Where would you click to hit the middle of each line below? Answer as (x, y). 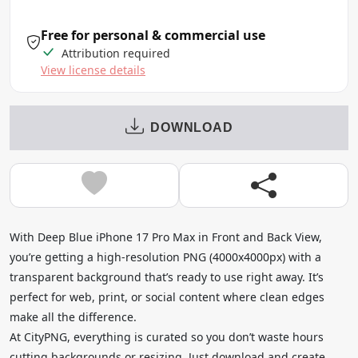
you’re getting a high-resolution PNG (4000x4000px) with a (165, 257)
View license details (93, 70)
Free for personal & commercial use (153, 35)
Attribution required (114, 53)
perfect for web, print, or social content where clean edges (167, 296)
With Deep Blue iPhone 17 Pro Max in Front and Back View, (166, 237)
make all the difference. (73, 316)
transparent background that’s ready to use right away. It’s (167, 276)
